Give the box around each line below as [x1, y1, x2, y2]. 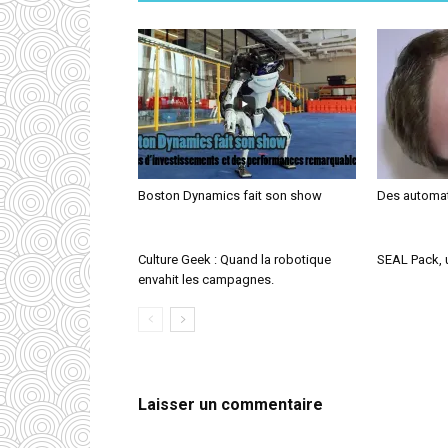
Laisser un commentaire [138, 395, 323, 414]
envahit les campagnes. [138, 272, 274, 287]
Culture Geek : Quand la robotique [138, 252, 331, 267]
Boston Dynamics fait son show [138, 188, 322, 203]
